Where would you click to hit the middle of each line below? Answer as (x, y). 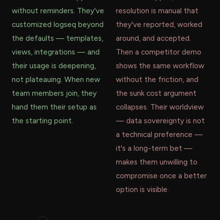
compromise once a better (161, 176)
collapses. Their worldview (160, 107)
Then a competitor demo (159, 52)
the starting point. (42, 121)
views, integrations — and (56, 52)
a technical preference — (159, 135)
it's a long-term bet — (154, 149)
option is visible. (142, 190)
